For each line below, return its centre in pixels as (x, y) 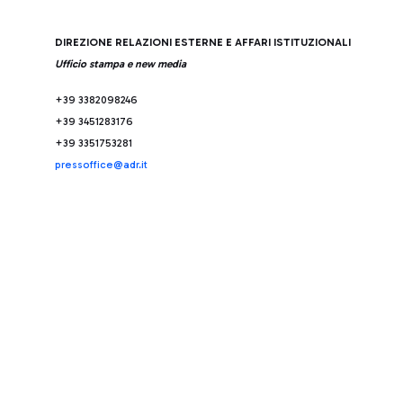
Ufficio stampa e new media (121, 64)
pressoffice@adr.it (101, 165)
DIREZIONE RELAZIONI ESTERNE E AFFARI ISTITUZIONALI (203, 42)
